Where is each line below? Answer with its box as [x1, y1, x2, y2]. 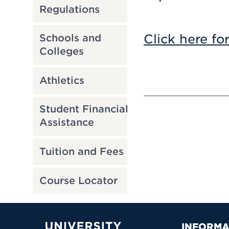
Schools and [39, 32, 101, 44]
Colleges [39, 45, 84, 58]
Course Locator [39, 174, 118, 187]
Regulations [39, 3, 100, 15]
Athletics [39, 74, 84, 86]
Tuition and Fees [39, 145, 124, 157]
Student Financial [39, 103, 128, 116]
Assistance [39, 117, 94, 129]
